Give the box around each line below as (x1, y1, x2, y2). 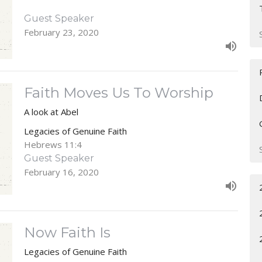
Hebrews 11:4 (23, 138, 82, 150)
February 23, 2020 (23, 26, 99, 38)
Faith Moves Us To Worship (23, 84, 213, 101)
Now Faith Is (23, 223, 111, 241)
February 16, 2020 (23, 166, 99, 178)
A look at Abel (23, 105, 78, 118)
